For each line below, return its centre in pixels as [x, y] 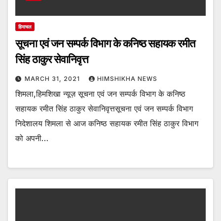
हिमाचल [25, 26]
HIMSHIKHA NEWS [127, 78]
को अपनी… [32, 138]
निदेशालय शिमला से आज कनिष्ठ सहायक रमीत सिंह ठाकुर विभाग [107, 123]
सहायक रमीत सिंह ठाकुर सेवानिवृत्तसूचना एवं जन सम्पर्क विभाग [104, 108]
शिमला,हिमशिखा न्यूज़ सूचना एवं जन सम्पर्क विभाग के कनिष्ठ [100, 93]
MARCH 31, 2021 [53, 78]
